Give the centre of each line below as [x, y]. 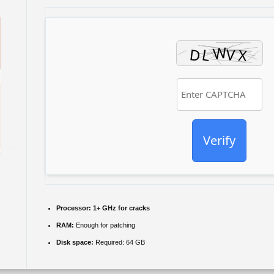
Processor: [74, 208]
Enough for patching [105, 225]
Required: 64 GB [119, 242]
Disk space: [75, 242]
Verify [219, 140]
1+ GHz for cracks [120, 208]
